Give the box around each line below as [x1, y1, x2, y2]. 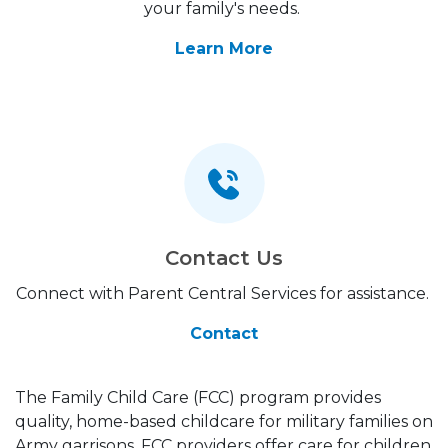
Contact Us [164, 246, 284, 270]
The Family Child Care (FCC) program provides [15, 388, 381, 407]
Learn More [175, 39, 273, 58]
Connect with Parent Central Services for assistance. [15, 284, 433, 303]
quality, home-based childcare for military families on [15, 412, 433, 431]
